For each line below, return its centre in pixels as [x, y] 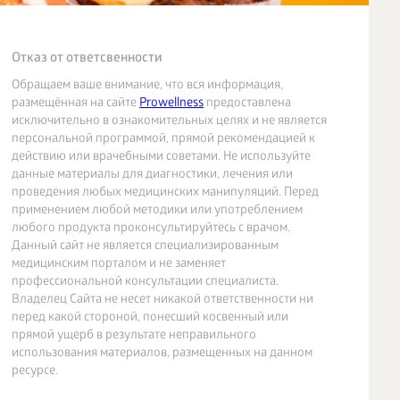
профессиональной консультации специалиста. [146, 283]
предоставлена [248, 104]
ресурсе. [35, 372]
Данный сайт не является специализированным [146, 247]
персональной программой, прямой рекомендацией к [164, 140]
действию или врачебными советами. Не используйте [162, 158]
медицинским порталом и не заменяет [119, 265]
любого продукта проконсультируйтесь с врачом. [151, 229]
